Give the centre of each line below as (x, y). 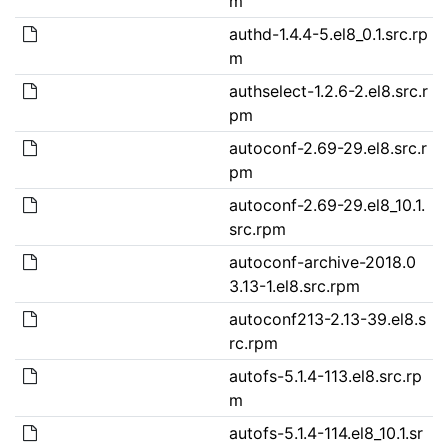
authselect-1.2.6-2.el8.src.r (328, 90)
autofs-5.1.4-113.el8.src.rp (325, 375)
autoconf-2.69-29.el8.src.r (327, 147)
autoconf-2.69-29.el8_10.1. (326, 204)
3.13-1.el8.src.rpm (294, 285)
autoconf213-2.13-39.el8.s (327, 318)
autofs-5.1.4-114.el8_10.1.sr (325, 432)
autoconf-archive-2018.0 (322, 261)
